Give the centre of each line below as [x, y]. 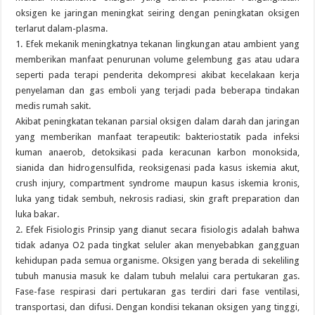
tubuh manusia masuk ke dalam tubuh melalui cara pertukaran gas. [157, 276]
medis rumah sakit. [53, 106]
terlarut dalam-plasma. [62, 28]
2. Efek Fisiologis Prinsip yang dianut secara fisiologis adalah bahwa [157, 230]
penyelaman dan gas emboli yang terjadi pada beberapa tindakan [157, 90]
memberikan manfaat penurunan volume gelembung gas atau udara [157, 59]
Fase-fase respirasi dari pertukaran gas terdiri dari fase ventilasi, [157, 291]
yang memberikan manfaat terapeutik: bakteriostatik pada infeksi [157, 137]
